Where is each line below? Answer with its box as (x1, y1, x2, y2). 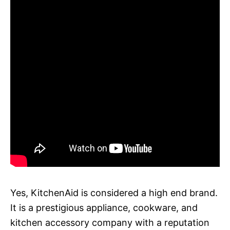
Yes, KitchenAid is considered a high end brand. (10, 187, 218, 198)
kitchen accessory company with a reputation (10, 217, 209, 228)
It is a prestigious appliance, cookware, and (10, 202, 198, 213)
